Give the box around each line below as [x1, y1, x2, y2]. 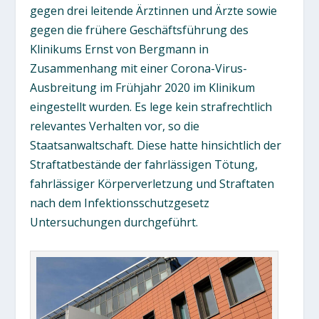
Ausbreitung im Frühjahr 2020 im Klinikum [30, 80, 256, 95]
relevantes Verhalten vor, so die [30, 118, 200, 134]
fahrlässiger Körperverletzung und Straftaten [30, 176, 275, 192]
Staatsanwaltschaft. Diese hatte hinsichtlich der [30, 137, 282, 153]
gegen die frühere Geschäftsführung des [30, 22, 249, 38]
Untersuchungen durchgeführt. [30, 214, 199, 230]
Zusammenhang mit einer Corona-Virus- [30, 61, 248, 76]
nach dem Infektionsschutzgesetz [30, 195, 210, 211]
